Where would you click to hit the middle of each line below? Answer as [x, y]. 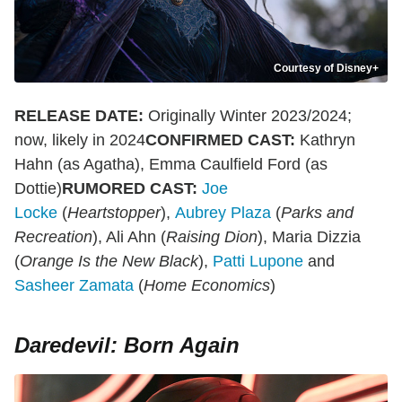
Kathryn [325, 140]
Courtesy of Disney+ [326, 69]
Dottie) [38, 189]
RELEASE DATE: [79, 116]
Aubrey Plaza [223, 213]
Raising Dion [212, 237]
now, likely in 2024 [80, 140]
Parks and [317, 213]
